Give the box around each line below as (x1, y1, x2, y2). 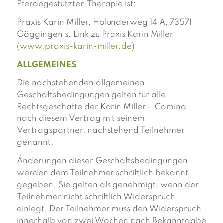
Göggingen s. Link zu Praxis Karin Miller (16, 30, 173, 39)
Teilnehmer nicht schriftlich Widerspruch (16, 193, 175, 201)
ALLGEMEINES (16, 60, 76, 69)
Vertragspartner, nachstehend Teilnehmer (16, 126, 185, 135)
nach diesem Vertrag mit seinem (16, 114, 145, 123)
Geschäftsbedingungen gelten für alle (16, 91, 166, 100)
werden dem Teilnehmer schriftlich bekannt (16, 169, 188, 177)
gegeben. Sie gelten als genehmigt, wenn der (16, 181, 199, 189)
